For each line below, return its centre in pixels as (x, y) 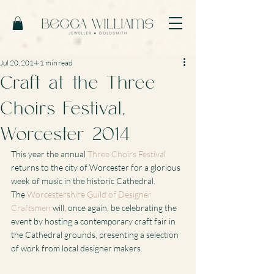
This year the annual (49, 154)
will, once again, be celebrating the (115, 207)
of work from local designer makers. (77, 248)
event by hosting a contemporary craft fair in (94, 221)
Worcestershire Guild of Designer (90, 194)
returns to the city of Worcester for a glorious (97, 167)
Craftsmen (31, 207)
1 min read (56, 62)
